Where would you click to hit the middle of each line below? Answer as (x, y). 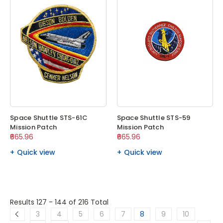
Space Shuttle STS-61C (49, 118)
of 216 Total (89, 202)
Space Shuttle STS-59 (154, 118)
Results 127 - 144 (39, 202)
